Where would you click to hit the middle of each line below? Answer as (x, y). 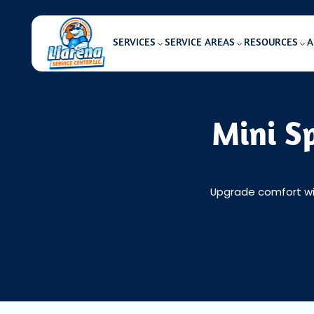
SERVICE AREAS (199, 43)
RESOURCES (271, 43)
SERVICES (134, 43)
